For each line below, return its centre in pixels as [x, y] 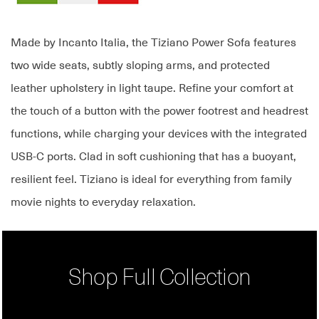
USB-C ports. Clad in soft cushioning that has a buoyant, [153, 157]
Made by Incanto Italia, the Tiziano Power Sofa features [153, 43]
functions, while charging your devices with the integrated [159, 134]
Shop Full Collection [159, 279]
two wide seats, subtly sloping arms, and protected [140, 66]
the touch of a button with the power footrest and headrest [159, 111]
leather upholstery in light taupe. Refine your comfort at [152, 89]
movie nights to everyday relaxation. [103, 203]
